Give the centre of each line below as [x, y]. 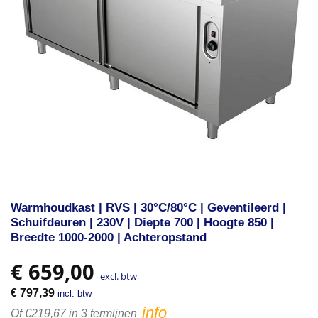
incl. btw [75, 293]
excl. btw [119, 276]
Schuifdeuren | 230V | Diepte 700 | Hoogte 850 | [142, 223]
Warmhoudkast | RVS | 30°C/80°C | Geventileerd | [148, 208]
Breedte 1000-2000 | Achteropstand [109, 238]
